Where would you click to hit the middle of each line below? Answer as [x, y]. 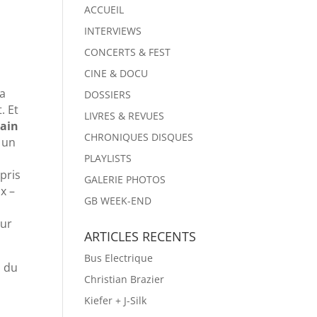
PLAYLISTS [108, 158]
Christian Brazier [125, 279]
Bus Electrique [119, 258]
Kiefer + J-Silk [116, 300]
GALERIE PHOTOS [125, 179]
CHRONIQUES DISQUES [139, 137]
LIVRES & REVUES [125, 115]
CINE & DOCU [116, 73]
